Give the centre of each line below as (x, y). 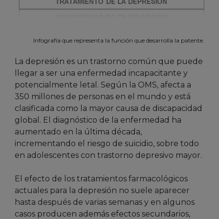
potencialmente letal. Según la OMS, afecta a (103, 85)
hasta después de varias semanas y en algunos (105, 202)
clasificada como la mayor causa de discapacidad (109, 109)
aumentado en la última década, (78, 132)
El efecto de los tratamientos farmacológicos (101, 179)
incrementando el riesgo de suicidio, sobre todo (107, 144)
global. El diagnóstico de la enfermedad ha (98, 120)
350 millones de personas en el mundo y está (103, 97)
